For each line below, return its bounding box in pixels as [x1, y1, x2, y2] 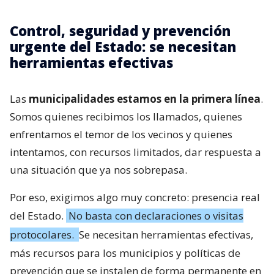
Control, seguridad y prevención [10, 21, 231, 40]
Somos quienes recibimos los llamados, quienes [10, 109, 242, 124]
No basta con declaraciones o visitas [68, 208, 243, 223]
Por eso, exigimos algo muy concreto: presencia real [10, 190, 260, 204]
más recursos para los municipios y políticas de [10, 245, 240, 260]
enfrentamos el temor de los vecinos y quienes [10, 127, 232, 141]
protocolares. [10, 227, 76, 242]
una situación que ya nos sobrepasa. [10, 162, 187, 177]
